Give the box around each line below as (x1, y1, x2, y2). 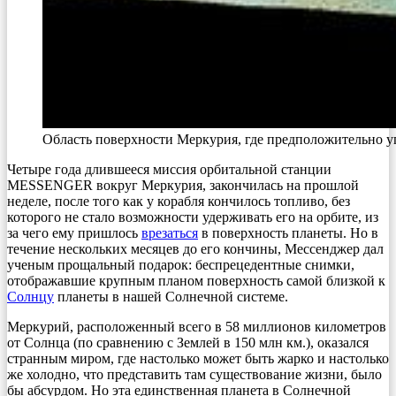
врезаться (141, 225, 198, 240)
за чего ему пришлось (7, 225, 141, 240)
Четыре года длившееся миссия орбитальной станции (7, 161, 331, 177)
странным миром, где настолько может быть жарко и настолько (7, 350, 389, 366)
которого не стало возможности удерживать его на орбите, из (7, 209, 378, 225)
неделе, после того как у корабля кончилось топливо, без (7, 193, 350, 209)
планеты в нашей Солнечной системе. (54, 288, 288, 304)
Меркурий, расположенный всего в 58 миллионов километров (7, 318, 386, 334)
